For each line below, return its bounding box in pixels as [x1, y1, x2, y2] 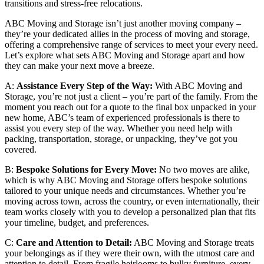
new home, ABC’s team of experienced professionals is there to [5, 112, 240, 123]
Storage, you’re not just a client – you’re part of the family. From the [5, 91, 258, 101]
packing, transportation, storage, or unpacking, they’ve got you [5, 133, 237, 144]
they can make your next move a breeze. [5, 60, 154, 71]
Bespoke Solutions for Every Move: [16, 164, 157, 174]
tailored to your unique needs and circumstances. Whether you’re [5, 185, 246, 196]
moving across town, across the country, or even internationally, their [5, 196, 259, 206]
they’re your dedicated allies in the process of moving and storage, [5, 28, 250, 39]
